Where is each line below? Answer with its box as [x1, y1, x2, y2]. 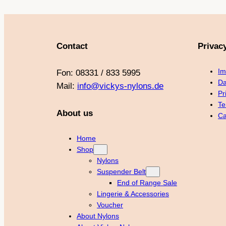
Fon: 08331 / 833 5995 [56, 68, 140, 78]
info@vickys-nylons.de [77, 81, 163, 91]
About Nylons [77, 212, 119, 220]
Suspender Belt [97, 167, 146, 176]
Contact [56, 41, 88, 51]
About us [56, 108, 93, 118]
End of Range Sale [117, 179, 177, 187]
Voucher [97, 201, 123, 209]
